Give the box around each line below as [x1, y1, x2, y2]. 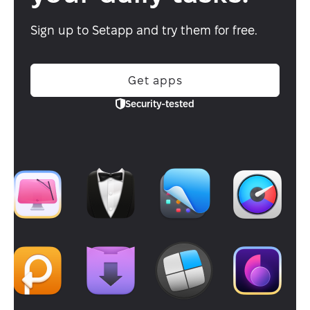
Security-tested [125, 98, 194, 109]
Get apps [127, 74, 183, 86]
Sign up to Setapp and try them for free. [30, 23, 257, 37]
